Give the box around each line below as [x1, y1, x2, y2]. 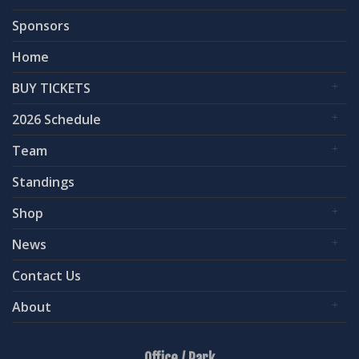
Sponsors [12, 16, 70, 34]
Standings [12, 172, 75, 191]
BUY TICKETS [12, 79, 91, 97]
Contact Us [12, 266, 81, 284]
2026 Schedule [12, 110, 101, 128]
